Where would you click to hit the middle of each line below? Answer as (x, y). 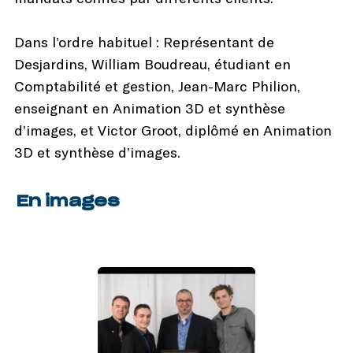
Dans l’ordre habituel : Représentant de (144, 41)
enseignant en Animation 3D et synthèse (150, 108)
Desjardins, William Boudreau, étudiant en (152, 63)
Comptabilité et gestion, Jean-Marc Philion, (157, 85)
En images (67, 201)
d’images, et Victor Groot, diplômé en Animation (173, 130)
